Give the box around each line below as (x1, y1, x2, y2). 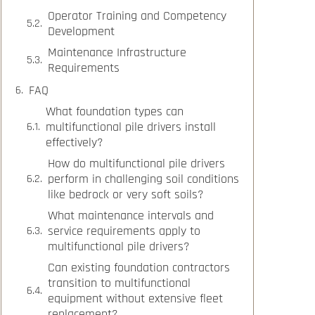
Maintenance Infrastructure (48, 44, 186, 61)
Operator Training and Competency (48, 8, 226, 25)
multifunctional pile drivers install (46, 119, 216, 136)
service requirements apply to (48, 223, 200, 240)
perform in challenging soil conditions (48, 171, 239, 188)
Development (48, 23, 115, 40)
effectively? (46, 134, 103, 151)
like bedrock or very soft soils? (48, 186, 204, 203)
